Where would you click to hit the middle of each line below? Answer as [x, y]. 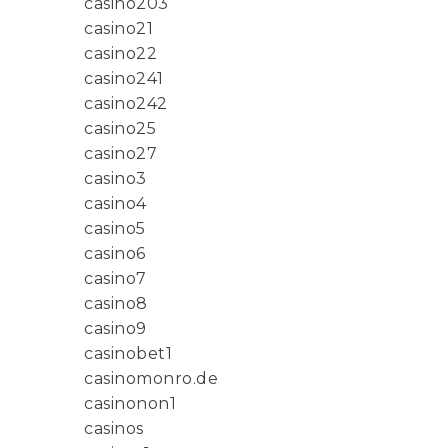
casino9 [115, 329]
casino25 [120, 129]
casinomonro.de [151, 379]
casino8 [116, 304]
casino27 [120, 154]
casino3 [115, 179]
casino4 [115, 204]
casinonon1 [130, 404]
